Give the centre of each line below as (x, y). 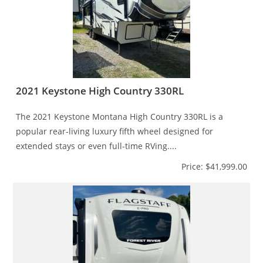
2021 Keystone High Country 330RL (100, 90)
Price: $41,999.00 (214, 166)
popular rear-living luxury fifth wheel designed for (115, 131)
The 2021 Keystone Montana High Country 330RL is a (120, 116)
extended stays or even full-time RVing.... (97, 146)
